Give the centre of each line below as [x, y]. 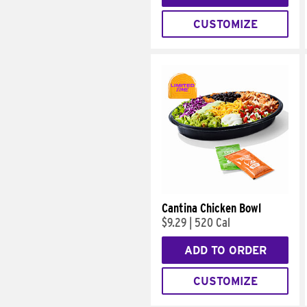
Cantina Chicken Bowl [211, 208]
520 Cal [212, 222]
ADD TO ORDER [225, 250]
